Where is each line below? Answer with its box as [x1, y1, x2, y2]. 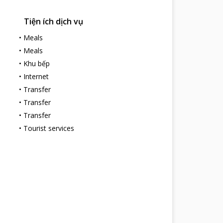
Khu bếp [23, 59, 50, 68]
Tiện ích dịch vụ [23, 16, 83, 27]
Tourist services [23, 123, 74, 133]
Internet [23, 72, 49, 81]
